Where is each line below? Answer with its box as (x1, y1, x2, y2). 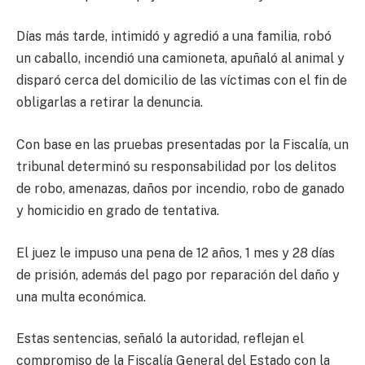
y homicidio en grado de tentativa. (16, 203, 219, 219)
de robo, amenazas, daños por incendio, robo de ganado (16, 181, 345, 197)
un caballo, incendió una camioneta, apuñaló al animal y (16, 51, 345, 67)
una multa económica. (16, 288, 146, 305)
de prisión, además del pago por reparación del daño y (16, 266, 340, 283)
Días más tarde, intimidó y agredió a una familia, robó (16, 29, 332, 45)
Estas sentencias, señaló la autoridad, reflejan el (16, 331, 304, 347)
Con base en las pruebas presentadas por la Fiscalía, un (16, 137, 349, 153)
